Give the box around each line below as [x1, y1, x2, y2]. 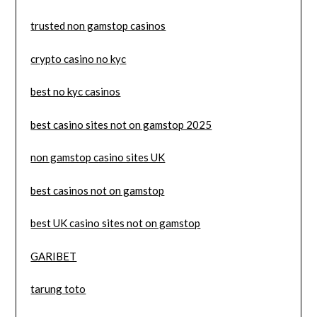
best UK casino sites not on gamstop [30, 217, 201, 230]
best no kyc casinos [30, 85, 121, 98]
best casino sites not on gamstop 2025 [30, 117, 212, 131]
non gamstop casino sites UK [30, 151, 166, 164]
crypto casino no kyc [30, 52, 127, 65]
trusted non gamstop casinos [30, 19, 166, 33]
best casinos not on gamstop [30, 183, 165, 197]
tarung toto [30, 282, 86, 296]
